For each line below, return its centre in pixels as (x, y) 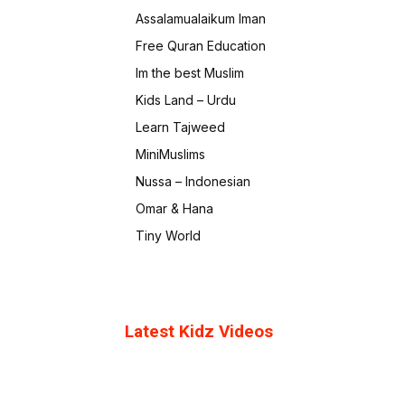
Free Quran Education (201, 46)
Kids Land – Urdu (186, 100)
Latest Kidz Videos (199, 331)
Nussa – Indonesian (193, 181)
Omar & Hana (174, 208)
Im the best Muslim (190, 73)
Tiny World (168, 235)
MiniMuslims (170, 154)
